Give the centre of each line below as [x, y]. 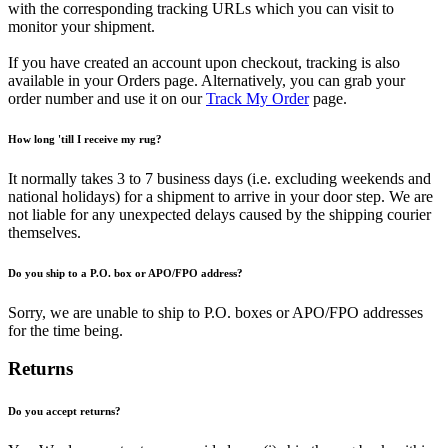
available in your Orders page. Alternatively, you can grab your [206, 80]
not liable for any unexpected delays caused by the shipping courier [219, 214]
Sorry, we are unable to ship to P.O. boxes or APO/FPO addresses [215, 312]
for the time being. [65, 330]
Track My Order [257, 98]
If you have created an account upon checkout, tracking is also [204, 62]
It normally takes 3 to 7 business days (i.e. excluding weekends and [219, 178]
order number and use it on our [107, 98]
